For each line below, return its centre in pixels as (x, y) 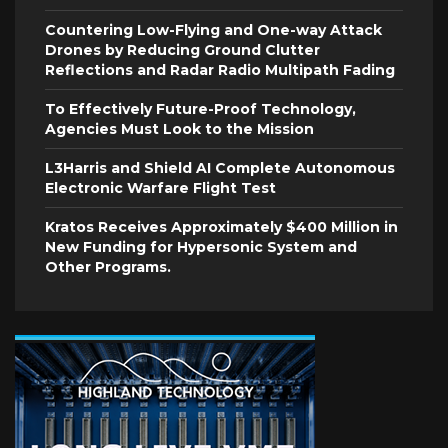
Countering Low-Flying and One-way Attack (213, 30)
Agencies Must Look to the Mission (179, 129)
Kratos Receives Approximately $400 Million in (221, 227)
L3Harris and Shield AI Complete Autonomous (220, 168)
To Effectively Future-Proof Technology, (200, 109)
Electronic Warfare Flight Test (160, 188)
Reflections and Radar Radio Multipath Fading (220, 70)
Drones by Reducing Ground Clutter (182, 50)
